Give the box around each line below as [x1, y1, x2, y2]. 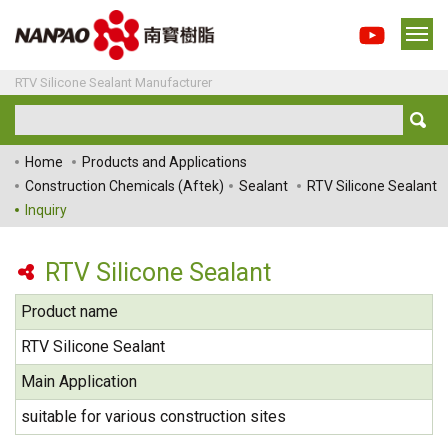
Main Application [21, 371, 137, 391]
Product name [21, 301, 118, 321]
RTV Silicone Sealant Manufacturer [15, 74, 212, 90]
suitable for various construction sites [21, 406, 286, 426]
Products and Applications [82, 153, 247, 170]
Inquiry [25, 201, 67, 218]
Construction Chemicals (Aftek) [25, 177, 224, 194]
